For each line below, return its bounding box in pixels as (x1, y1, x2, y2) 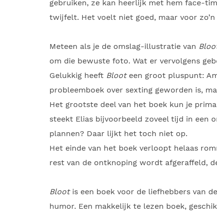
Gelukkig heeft (49, 71, 106, 80)
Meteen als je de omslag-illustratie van (49, 42, 199, 51)
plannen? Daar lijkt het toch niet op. (49, 129, 187, 138)
